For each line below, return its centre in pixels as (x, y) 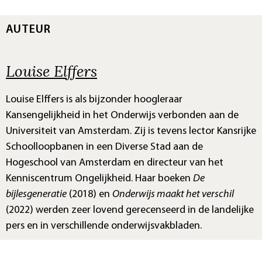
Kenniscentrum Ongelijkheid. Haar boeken (99, 179)
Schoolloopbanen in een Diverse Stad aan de (104, 147)
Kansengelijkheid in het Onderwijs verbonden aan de (122, 116)
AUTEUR (28, 30)
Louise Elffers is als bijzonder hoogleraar (94, 100)
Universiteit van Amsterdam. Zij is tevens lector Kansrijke (131, 132)
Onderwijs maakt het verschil (173, 195)
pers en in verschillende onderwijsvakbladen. (104, 226)
